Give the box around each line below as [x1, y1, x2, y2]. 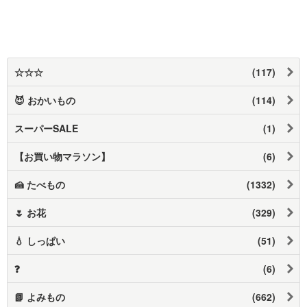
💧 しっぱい [14, 233, 65, 247]
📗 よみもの [14, 289, 65, 304]
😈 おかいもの [14, 93, 75, 107]
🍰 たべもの [14, 177, 65, 191]
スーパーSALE [14, 121, 78, 135]
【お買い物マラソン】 [14, 149, 110, 163]
